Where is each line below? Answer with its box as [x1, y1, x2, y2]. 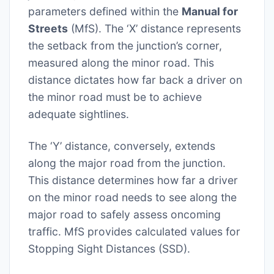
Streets [28, 22, 68, 35]
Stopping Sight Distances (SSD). [28, 242, 190, 256]
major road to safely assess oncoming [28, 208, 221, 221]
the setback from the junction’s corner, [28, 39, 222, 53]
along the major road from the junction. [28, 157, 226, 170]
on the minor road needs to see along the [28, 191, 237, 204]
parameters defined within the [28, 5, 182, 18]
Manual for [182, 5, 238, 18]
